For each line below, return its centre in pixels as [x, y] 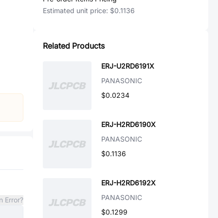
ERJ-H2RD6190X [128, 124]
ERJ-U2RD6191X [128, 66]
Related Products [74, 46]
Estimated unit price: [76, 10]
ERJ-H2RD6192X [128, 183]
